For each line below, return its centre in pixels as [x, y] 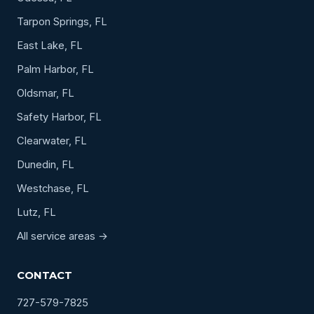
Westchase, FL [53, 188]
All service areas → [62, 236]
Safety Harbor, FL [59, 117]
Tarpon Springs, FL [62, 21]
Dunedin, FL [46, 164]
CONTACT [45, 275]
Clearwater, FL [52, 141]
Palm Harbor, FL [55, 69]
